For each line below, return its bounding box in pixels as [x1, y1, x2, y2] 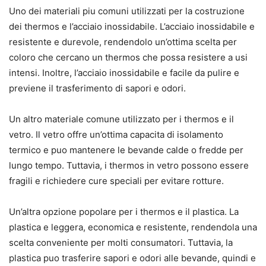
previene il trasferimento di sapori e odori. [9, 83, 186, 94]
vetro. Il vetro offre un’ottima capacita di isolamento [9, 129, 223, 141]
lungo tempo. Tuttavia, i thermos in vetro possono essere [9, 160, 249, 172]
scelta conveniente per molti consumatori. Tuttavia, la [9, 237, 233, 249]
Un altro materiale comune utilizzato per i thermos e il [9, 113, 234, 125]
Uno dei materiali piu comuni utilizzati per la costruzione [9, 5, 245, 17]
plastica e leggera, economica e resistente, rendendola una [9, 221, 257, 233]
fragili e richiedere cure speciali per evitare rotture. [9, 175, 224, 187]
